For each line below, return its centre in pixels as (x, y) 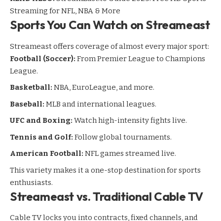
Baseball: (27, 104)
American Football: (47, 154)
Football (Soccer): (43, 58)
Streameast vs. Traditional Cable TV (107, 196)
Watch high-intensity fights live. (130, 121)
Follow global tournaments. (122, 137)
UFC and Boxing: (41, 121)
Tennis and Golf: (41, 137)
